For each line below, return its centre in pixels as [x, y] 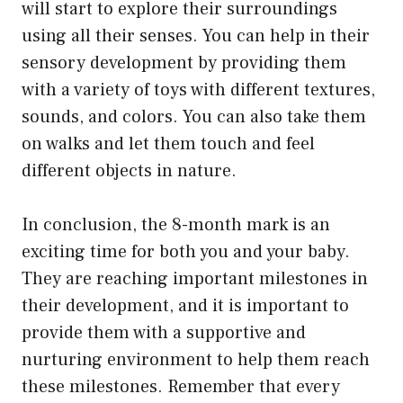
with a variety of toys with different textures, [198, 90]
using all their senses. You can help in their [196, 36]
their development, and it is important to [185, 306]
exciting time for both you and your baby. [186, 252]
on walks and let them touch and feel [168, 144]
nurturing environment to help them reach [196, 360]
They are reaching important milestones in [195, 279]
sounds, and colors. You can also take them [194, 117]
